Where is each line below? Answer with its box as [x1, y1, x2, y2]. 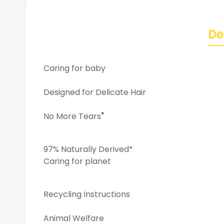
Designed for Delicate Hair [43, 86, 146, 98]
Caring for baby [43, 62, 105, 74]
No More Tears [43, 110, 101, 122]
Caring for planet [43, 155, 111, 167]
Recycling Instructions [43, 188, 130, 200]
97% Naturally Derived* [43, 143, 133, 155]
